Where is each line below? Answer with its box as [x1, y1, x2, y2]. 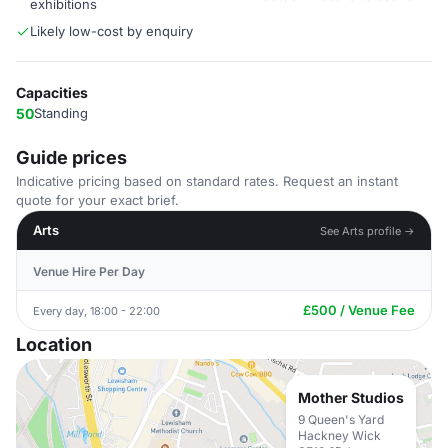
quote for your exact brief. [16, 192, 179, 208]
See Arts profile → [320, 223, 415, 238]
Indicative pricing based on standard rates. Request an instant [16, 173, 398, 189]
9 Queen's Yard [298, 412, 384, 427]
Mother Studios [298, 389, 404, 406]
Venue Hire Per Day [33, 264, 145, 279]
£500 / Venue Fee [303, 302, 415, 318]
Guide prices [16, 147, 127, 168]
